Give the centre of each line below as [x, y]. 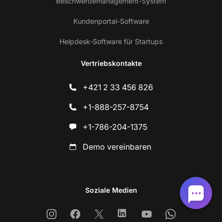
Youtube [162, 213]
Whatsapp [189, 213]
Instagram [69, 213]
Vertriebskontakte [111, 63]
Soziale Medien [111, 190]
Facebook [93, 213]
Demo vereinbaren [117, 146]
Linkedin [138, 213]
